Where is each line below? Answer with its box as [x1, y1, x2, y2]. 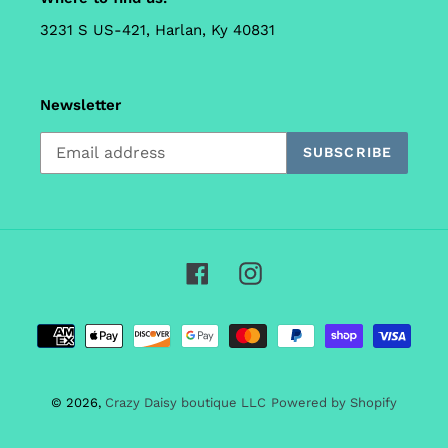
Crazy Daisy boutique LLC [105, 394, 266, 410]
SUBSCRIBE [302, 144, 392, 161]
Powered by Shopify [271, 394, 397, 410]
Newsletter [40, 96, 121, 115]
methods [223, 339, 292, 359]
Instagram [261, 261, 340, 281]
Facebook [208, 261, 283, 281]
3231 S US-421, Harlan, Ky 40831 [40, 21, 275, 40]
